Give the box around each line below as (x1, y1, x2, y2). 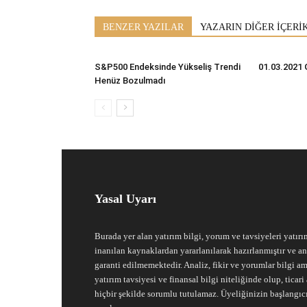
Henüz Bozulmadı (95, 75, 166, 86)
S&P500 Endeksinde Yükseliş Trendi (95, 61, 241, 72)
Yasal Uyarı (95, 191, 156, 206)
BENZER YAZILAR (103, 21, 184, 32)
